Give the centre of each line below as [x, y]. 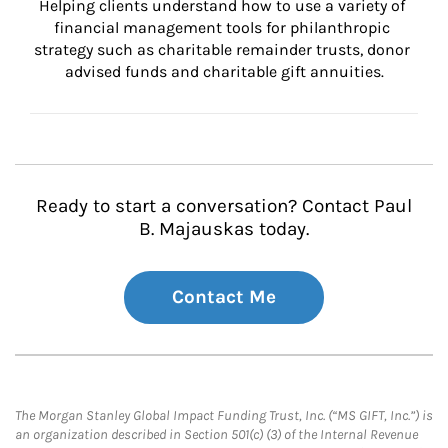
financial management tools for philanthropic [224, 27]
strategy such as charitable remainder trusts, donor [224, 49]
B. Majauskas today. [224, 229]
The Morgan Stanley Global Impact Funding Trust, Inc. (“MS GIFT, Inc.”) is [224, 415]
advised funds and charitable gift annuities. [224, 71]
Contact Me [224, 297]
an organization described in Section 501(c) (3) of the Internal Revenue [216, 434]
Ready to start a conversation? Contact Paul [224, 206]
